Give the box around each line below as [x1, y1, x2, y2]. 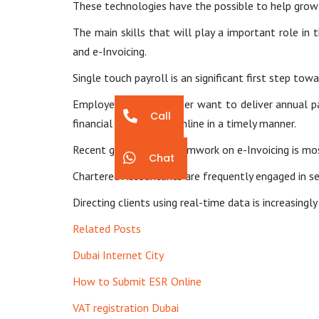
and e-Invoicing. [73, 43, 147, 58]
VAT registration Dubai [73, 300, 179, 315]
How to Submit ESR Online [73, 273, 202, 288]
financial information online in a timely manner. [73, 115, 296, 130]
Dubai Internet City [73, 247, 164, 262]
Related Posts [73, 221, 141, 236]
